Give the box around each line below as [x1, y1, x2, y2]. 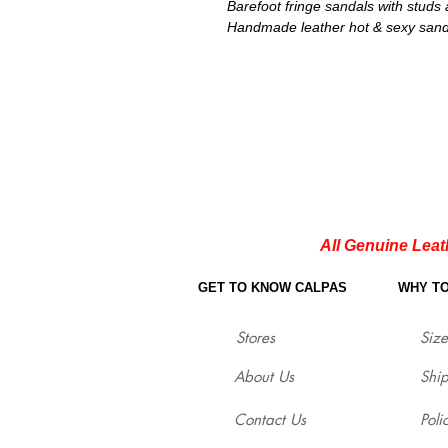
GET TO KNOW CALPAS [198, 280, 347, 296]
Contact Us [234, 410, 306, 430]
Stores [236, 328, 275, 348]
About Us [234, 367, 294, 387]
